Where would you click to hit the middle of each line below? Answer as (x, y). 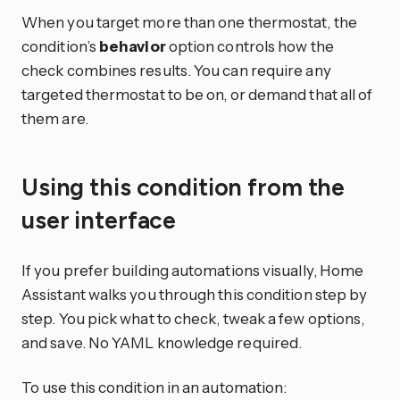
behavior (133, 46)
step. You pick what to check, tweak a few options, (193, 318)
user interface (102, 221)
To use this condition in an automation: (154, 387)
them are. (55, 118)
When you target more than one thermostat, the (189, 21)
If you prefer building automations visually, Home (193, 270)
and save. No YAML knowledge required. (162, 342)
